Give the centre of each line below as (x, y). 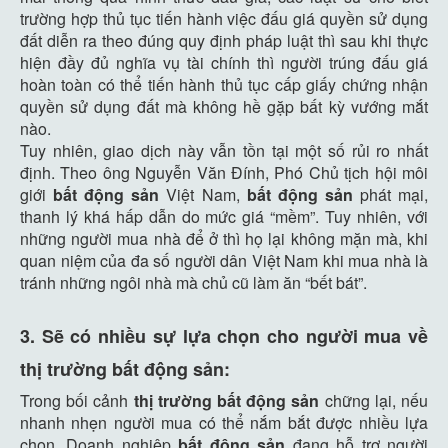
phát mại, (390, 194)
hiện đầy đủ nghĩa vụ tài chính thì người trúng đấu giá (224, 62)
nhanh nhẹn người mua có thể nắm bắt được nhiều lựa (224, 422)
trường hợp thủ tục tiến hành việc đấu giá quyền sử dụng (224, 18)
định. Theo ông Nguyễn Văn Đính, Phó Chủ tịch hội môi (224, 172)
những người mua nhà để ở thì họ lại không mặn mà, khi (224, 238)
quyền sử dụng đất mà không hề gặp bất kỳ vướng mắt (224, 106)
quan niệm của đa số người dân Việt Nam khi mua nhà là (224, 260)
